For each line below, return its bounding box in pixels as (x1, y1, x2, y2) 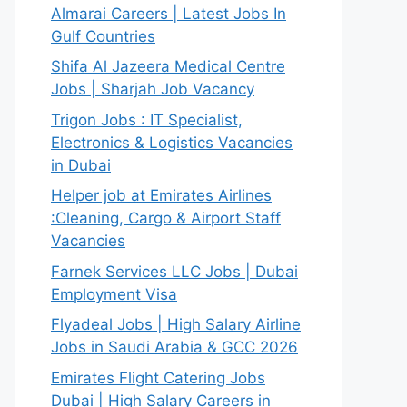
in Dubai (51, 155, 111, 174)
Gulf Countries (51, 26, 155, 45)
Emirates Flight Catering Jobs (51, 368, 265, 387)
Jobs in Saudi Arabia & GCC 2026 (51, 338, 298, 356)
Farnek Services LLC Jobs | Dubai (51, 262, 298, 281)
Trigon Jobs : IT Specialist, (51, 110, 243, 129)
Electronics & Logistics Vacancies (51, 133, 293, 152)
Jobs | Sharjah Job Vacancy (51, 80, 254, 98)
